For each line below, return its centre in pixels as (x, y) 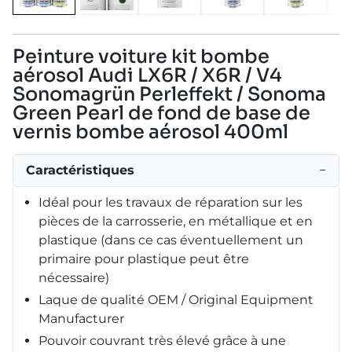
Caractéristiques (80, 170)
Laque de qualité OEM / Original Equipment (176, 299)
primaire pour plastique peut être (144, 258)
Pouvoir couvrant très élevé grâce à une (162, 340)
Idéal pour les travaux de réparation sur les (170, 202)
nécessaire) (74, 277)
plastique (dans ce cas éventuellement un (171, 240)
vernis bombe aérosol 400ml (150, 132)
